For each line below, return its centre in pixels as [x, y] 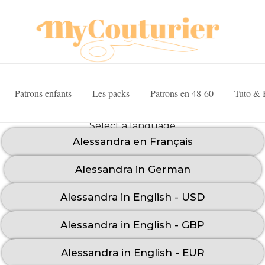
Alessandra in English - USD [132, 197]
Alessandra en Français [132, 141]
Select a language [132, 126]
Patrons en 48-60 [182, 93]
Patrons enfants [43, 93]
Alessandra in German [132, 169]
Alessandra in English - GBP [132, 225]
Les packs [111, 93]
